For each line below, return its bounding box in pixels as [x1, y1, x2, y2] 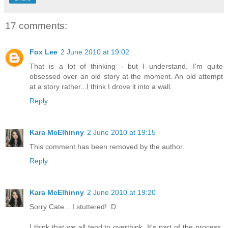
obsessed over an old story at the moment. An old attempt [30, 72, 223, 81]
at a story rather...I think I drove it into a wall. [30, 82, 172, 91]
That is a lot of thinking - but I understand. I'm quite [30, 62, 223, 71]
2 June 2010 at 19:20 [87, 188, 156, 197]
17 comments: [5, 20, 67, 31]
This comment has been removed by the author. [30, 142, 184, 151]
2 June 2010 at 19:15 [87, 128, 156, 137]
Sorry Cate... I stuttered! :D [30, 203, 116, 211]
